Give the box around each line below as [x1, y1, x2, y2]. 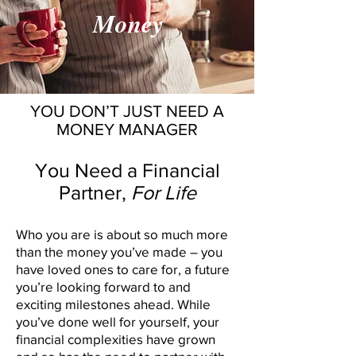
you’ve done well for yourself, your [16, 314, 219, 329]
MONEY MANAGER [56, 120, 198, 138]
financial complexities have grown [16, 331, 215, 346]
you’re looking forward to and [16, 279, 191, 294]
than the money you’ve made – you [16, 244, 222, 259]
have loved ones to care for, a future [16, 261, 230, 277]
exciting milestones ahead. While [16, 296, 211, 311]
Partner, [58, 181, 131, 203]
